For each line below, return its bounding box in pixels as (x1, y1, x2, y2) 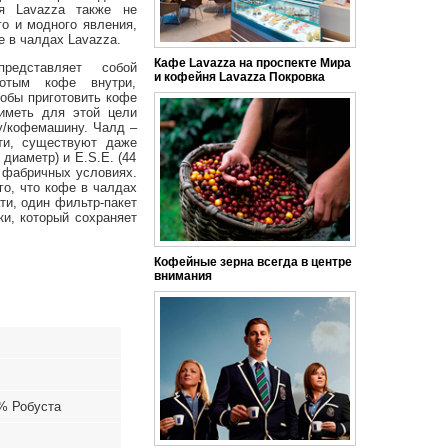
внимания (153, 269, 212, 283)
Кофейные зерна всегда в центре (153, 255, 352, 269)
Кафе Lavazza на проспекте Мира (153, 56, 351, 70)
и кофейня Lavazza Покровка (153, 70, 325, 84)
